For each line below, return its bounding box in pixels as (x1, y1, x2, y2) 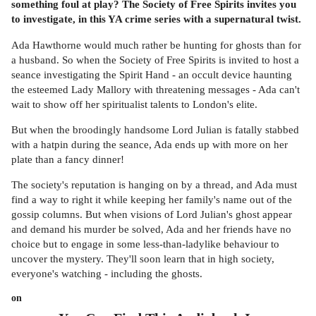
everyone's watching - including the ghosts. (11, 267, 202, 280)
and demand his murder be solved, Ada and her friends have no (11, 223, 291, 236)
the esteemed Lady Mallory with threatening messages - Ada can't (11, 83, 300, 95)
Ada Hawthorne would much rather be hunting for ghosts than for (11, 38, 301, 51)
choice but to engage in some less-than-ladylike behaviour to (11, 238, 279, 250)
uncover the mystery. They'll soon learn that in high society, (11, 253, 274, 265)
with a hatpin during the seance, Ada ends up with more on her (11, 138, 288, 151)
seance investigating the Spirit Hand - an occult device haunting (11, 68, 292, 80)
